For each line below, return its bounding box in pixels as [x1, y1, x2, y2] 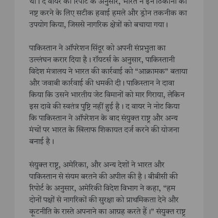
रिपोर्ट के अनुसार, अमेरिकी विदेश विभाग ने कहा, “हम [29, 184, 175, 193]
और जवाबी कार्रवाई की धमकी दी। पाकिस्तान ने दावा [29, 79, 174, 88]
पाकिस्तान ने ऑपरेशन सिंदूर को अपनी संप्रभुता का [29, 44, 165, 53]
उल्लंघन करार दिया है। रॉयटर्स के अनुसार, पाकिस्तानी [29, 56, 175, 64]
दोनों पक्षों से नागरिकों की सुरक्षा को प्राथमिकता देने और [29, 196, 179, 204]
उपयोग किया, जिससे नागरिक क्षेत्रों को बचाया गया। [29, 21, 168, 29]
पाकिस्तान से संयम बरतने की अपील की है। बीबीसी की [29, 173, 178, 181]
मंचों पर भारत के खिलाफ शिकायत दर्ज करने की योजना [29, 126, 179, 134]
